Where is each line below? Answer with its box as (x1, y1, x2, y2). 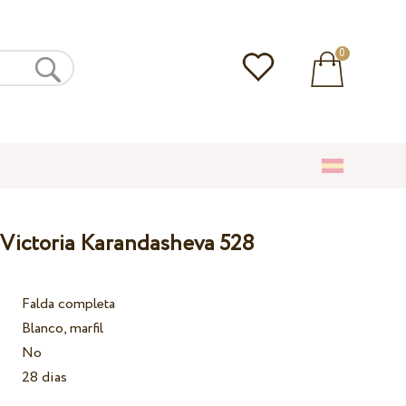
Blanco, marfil (22, 318, 104, 340)
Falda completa (22, 294, 116, 315)
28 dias (22, 367, 68, 389)
